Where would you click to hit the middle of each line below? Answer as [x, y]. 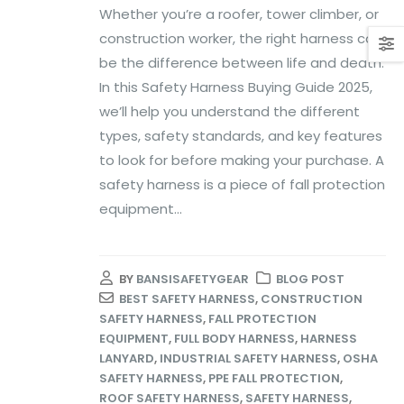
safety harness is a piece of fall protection [242, 184]
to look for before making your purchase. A [242, 160]
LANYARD [127, 359]
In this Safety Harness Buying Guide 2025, [236, 87]
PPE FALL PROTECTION [274, 379]
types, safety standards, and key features [241, 135]
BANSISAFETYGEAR [193, 280]
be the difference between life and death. [242, 62]
